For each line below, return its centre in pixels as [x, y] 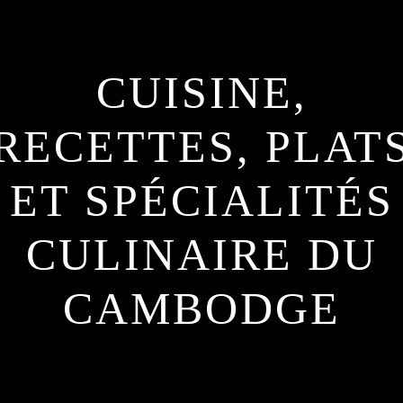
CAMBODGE [201, 309]
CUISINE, [201, 93]
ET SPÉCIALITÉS [201, 201]
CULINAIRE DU [201, 255]
